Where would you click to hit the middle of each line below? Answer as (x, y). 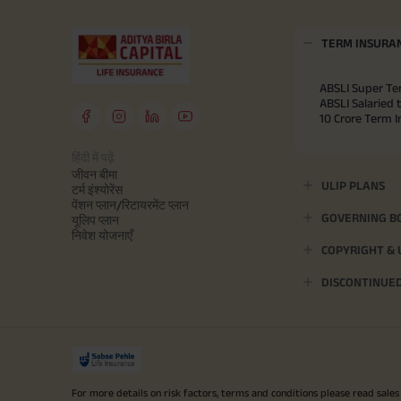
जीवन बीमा (94, 175)
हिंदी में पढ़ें (93, 158)
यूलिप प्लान (95, 221)
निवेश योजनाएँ (102, 236)
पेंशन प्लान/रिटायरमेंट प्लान (130, 205)
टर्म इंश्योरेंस (97, 190)
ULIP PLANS (353, 186)
